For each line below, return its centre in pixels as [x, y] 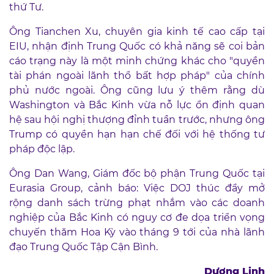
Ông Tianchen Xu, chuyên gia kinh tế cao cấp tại [137, 31]
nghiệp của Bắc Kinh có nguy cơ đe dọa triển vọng [137, 217]
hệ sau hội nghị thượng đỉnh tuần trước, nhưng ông [137, 120]
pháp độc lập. [42, 149]
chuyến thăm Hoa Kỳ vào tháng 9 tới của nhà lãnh [137, 232]
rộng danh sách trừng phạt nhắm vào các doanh [137, 203]
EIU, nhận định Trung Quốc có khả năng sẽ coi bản [137, 46]
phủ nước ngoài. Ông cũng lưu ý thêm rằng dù [137, 90]
